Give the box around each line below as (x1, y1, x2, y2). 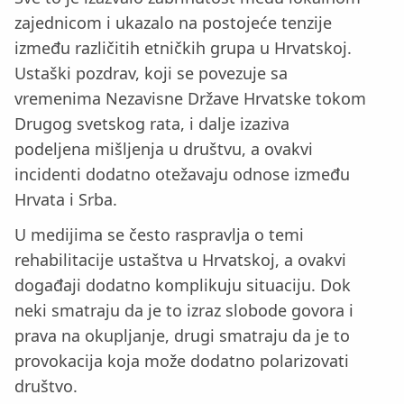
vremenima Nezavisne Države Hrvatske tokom (14, 87, 366, 110)
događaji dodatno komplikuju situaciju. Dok (14, 274, 351, 297)
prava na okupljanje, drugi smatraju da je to (14, 325, 350, 347)
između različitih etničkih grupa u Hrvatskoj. (14, 37, 352, 60)
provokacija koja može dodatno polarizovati (14, 350, 349, 372)
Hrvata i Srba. (14, 188, 117, 211)
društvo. (14, 375, 78, 398)
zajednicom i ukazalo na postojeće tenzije (14, 12, 332, 34)
